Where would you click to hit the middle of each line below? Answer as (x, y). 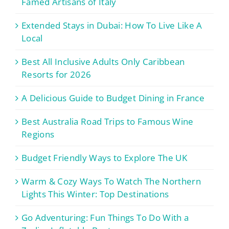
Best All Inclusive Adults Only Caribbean (103, 62)
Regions (38, 134)
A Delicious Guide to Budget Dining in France (113, 98)
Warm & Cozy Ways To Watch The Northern (111, 181)
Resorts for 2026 (56, 75)
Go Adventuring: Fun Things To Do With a (105, 218)
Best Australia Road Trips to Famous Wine (108, 122)
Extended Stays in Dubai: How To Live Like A (112, 26)
